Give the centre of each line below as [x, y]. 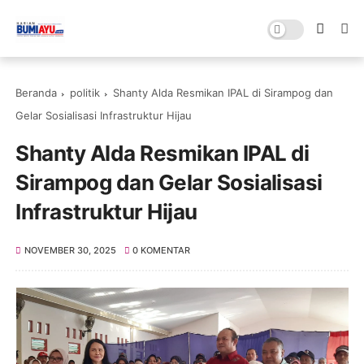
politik [85, 93]
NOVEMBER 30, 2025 [70, 250]
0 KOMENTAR [162, 250]
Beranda [37, 93]
